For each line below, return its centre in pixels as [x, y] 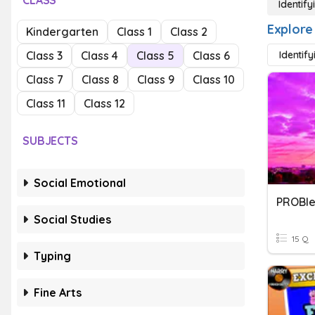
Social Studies [72, 219]
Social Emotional [80, 183]
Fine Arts [58, 292]
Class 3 [44, 56]
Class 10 [214, 79]
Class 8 [100, 79]
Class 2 [189, 32]
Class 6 [211, 56]
